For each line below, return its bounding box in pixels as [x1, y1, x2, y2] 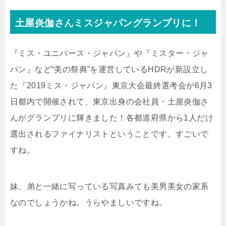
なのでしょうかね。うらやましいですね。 [10, 198, 167, 207]
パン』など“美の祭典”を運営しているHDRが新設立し [10, 65, 208, 74]
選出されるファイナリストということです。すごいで [10, 129, 209, 138]
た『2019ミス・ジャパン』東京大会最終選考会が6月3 [10, 81, 212, 90]
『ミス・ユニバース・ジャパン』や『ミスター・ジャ [10, 48, 209, 58]
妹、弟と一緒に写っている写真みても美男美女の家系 [10, 182, 209, 191]
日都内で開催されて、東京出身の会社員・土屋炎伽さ [10, 97, 209, 106]
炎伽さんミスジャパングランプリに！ [34, 17, 201, 28]
